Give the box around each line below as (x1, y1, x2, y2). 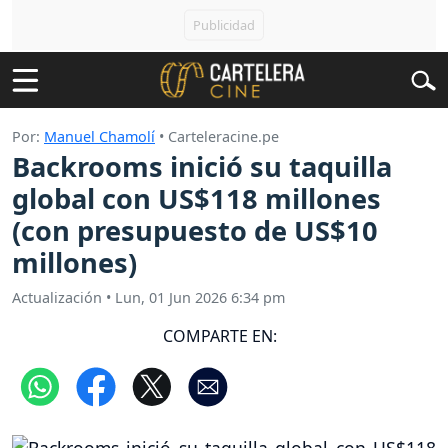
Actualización (12, 287, 102, 307)
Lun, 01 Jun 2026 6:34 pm (115, 287, 285, 307)
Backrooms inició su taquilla (12, 148, 392, 186)
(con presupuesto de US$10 (12, 212, 378, 250)
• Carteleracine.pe (155, 127, 279, 146)
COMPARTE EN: (163, 324, 277, 347)
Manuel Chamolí (44, 127, 155, 146)
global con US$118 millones (12, 180, 381, 218)
